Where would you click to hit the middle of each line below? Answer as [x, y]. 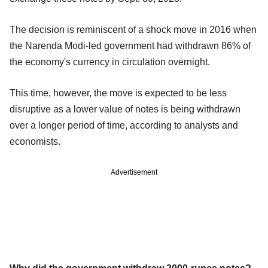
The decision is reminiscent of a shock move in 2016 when [133, 29]
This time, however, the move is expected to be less [118, 93]
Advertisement [134, 172]
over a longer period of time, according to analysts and [124, 125]
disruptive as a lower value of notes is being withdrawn [125, 109]
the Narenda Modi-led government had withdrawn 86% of [130, 45]
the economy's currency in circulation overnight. [110, 62]
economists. [35, 141]
